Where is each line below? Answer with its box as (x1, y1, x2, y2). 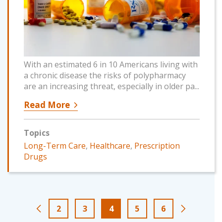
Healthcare (90, 140, 130, 151)
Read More (24, 99, 70, 111)
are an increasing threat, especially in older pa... (24, 80, 199, 92)
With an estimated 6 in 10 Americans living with (24, 58, 198, 70)
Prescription (134, 140, 180, 151)
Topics (24, 127, 50, 138)
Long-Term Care (24, 140, 86, 151)
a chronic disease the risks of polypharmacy (24, 69, 186, 81)
